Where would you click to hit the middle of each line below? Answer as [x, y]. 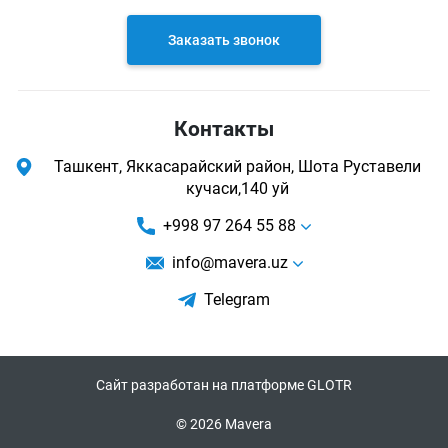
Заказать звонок [224, 40]
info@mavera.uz [229, 262]
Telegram [237, 299]
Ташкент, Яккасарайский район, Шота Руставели [237, 166]
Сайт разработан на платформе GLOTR [224, 385]
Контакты [224, 129]
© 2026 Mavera [224, 424]
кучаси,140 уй [237, 188]
